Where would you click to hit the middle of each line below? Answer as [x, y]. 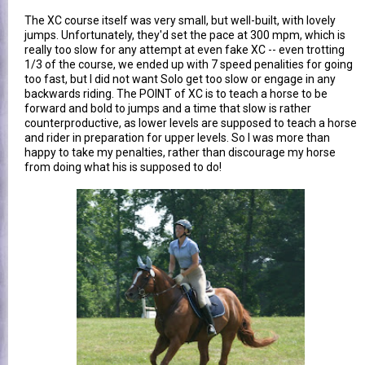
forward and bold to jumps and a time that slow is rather [168, 108]
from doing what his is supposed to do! [123, 167]
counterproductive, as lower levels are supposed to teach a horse [191, 123]
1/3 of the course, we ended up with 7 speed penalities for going [189, 64]
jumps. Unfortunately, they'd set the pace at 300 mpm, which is [185, 35]
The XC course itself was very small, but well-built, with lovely [180, 20]
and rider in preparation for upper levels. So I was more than [177, 137]
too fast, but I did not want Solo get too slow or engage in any [180, 79]
